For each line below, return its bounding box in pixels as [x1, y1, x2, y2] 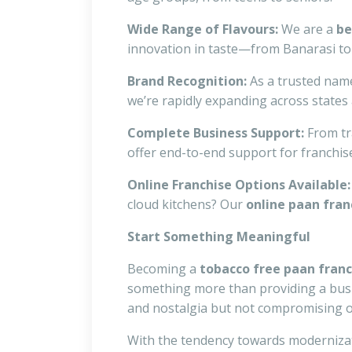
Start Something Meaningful [127, 228, 310, 246]
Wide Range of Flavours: [127, 20, 278, 38]
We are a [278, 20, 336, 38]
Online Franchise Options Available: [127, 176, 350, 194]
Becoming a [127, 260, 200, 278]
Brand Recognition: [127, 72, 247, 90]
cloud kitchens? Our [127, 196, 246, 214]
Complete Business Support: [127, 124, 304, 142]
